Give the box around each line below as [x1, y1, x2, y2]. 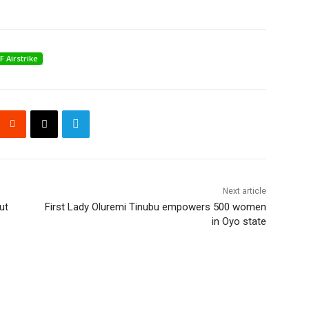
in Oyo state [211, 215, 266, 228]
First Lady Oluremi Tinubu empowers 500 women [44, 200, 266, 213]
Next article [222, 186, 266, 196]
